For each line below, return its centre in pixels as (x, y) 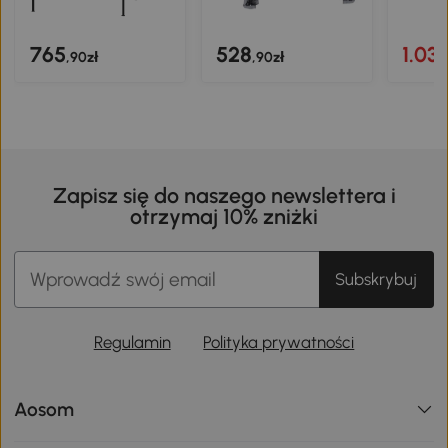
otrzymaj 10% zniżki (224, 216)
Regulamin (132, 341)
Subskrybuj (376, 278)
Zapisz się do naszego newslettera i (224, 195)
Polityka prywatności (279, 341)
